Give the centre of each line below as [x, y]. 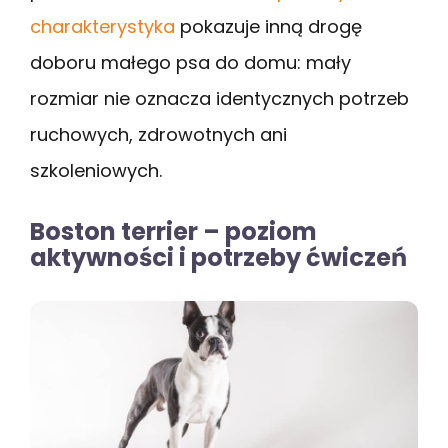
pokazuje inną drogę [268, 27]
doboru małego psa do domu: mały [190, 63]
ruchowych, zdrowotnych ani [158, 135]
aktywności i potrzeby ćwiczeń [218, 258]
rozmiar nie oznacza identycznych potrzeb [219, 99]
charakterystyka [102, 27]
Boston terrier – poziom [173, 232]
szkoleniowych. [96, 171]
